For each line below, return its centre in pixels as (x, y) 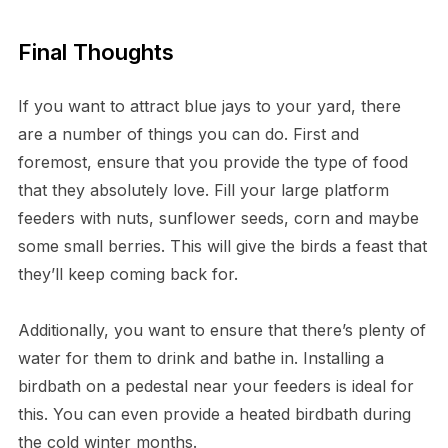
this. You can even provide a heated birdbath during (214, 413)
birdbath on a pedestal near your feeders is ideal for (215, 385)
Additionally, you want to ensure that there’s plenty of (221, 329)
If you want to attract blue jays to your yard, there (209, 105)
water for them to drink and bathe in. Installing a (200, 357)
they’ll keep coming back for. (127, 273)
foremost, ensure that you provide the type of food (212, 161)
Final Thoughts (95, 51)
